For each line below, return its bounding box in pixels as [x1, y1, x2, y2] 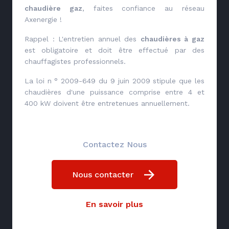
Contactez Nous [82, 140, 147, 150]
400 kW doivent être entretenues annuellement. [25, 99, 190, 108]
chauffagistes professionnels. [25, 57, 128, 66]
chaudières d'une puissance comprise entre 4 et [25, 88, 204, 97]
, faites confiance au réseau [82, 4, 205, 13]
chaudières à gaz [140, 35, 205, 43]
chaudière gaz [25, 4, 82, 13]
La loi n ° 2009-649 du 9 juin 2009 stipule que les [25, 77, 204, 85]
